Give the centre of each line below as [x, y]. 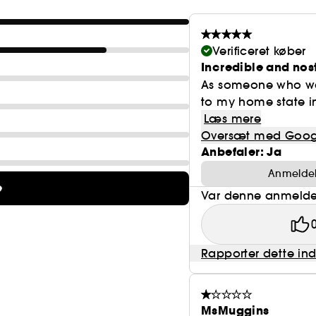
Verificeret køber [259, 51]
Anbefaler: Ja [242, 152]
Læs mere [233, 119]
